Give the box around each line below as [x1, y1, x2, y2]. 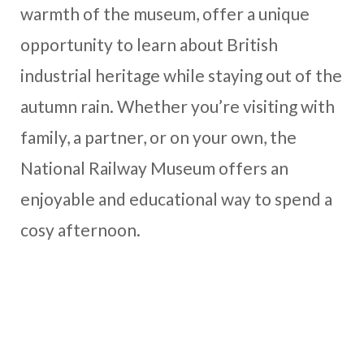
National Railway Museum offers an [20, 157, 288, 178]
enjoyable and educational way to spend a [20, 188, 332, 209]
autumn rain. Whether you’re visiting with [20, 95, 335, 116]
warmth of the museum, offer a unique [20, 2, 310, 24]
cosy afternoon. [20, 219, 141, 240]
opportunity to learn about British [20, 33, 278, 54]
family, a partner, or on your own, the [20, 126, 297, 147]
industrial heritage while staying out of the [20, 64, 342, 85]
